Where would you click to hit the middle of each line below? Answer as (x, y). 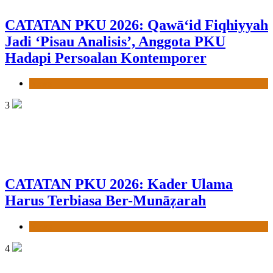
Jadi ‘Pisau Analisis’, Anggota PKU (115, 41)
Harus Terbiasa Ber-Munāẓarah (105, 200)
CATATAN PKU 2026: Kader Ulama (119, 184)
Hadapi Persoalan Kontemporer (106, 58)
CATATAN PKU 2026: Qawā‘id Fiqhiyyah (136, 25)
